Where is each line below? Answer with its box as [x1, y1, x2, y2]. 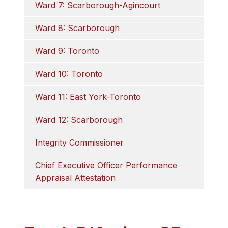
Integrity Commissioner [35, 137, 124, 148]
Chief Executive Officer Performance [35, 160, 178, 170]
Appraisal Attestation [35, 173, 116, 183]
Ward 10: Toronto [35, 69, 103, 79]
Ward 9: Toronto [35, 46, 100, 56]
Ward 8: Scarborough [35, 23, 120, 33]
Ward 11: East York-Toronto [35, 92, 141, 102]
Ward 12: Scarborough [35, 115, 123, 125]
